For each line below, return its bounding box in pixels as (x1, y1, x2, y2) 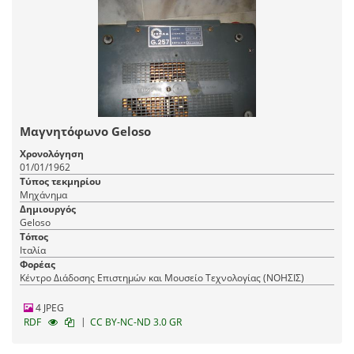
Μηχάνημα (20, 187, 67, 201)
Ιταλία (20, 243, 46, 257)
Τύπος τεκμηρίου (20, 174, 101, 188)
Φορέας (20, 257, 55, 271)
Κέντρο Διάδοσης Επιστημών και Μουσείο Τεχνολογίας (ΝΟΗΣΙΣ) (20, 270, 304, 284)
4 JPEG (33, 300, 64, 314)
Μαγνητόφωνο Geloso (20, 122, 151, 139)
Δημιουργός (20, 201, 76, 216)
